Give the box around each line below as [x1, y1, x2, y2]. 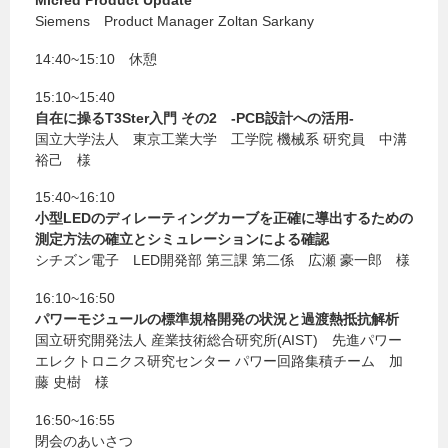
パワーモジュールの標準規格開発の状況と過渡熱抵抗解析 [35, 311, 399, 328]
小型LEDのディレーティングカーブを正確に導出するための [35, 210, 413, 227]
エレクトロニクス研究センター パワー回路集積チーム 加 [35, 353, 403, 370]
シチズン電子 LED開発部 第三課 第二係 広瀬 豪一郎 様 [35, 252, 410, 269]
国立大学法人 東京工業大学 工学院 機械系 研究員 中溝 [35, 130, 407, 147]
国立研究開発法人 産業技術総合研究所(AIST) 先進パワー [35, 332, 402, 349]
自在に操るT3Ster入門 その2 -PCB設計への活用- [35, 109, 354, 126]
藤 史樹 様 [35, 374, 109, 391]
